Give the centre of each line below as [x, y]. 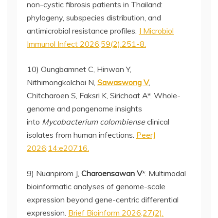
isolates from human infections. [82, 135]
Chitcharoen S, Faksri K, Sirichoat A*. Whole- [104, 95]
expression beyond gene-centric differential [103, 200]
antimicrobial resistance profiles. [83, 31]
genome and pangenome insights [84, 109]
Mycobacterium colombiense [93, 122]
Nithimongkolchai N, [62, 82]
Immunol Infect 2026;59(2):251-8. [86, 44]
